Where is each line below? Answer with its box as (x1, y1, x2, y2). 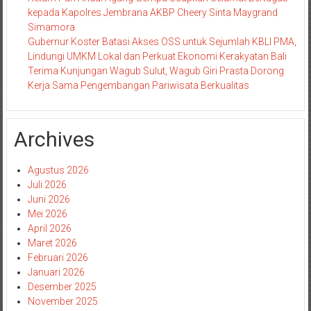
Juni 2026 (27, 194, 70, 205)
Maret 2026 (27, 237, 77, 249)
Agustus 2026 (27, 165, 89, 176)
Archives (13, 127, 94, 152)
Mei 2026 (27, 208, 67, 220)
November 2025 (27, 296, 98, 308)
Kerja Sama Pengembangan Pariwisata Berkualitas (27, 80, 249, 92)
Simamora (27, 22, 75, 33)
